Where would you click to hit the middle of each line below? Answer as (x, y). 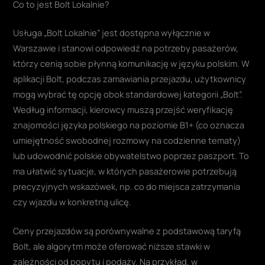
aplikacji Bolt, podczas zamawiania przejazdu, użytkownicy (130, 78)
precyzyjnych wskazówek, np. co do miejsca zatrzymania (127, 186)
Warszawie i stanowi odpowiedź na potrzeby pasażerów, (126, 48)
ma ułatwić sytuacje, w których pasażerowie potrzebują (125, 171)
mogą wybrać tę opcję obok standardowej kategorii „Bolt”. (128, 94)
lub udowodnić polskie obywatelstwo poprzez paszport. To (131, 155)
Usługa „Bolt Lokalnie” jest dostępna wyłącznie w (112, 32)
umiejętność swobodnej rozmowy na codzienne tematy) (127, 140)
